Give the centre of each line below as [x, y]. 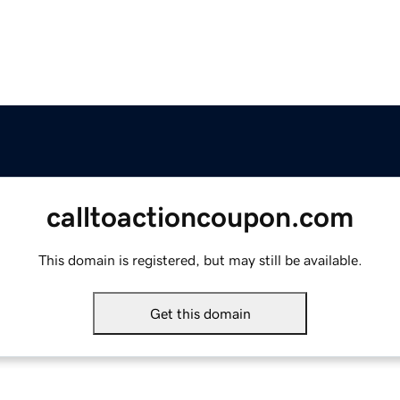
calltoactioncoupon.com [200, 217]
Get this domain [200, 314]
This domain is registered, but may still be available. [200, 260]
